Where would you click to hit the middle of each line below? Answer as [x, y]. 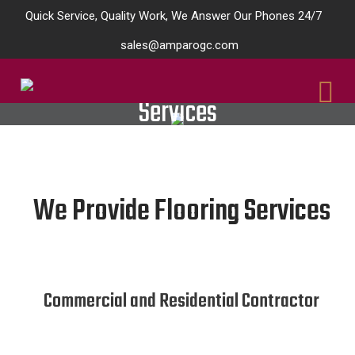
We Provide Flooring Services [181, 212]
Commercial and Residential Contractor [181, 302]
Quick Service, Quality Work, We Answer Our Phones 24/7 [174, 16]
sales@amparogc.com [179, 45]
